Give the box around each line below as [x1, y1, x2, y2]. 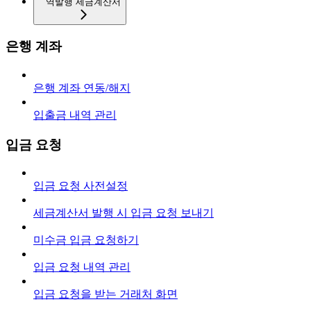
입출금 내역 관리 [33, 109, 117, 121]
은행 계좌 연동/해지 [33, 82, 131, 94]
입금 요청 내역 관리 [33, 261, 131, 274]
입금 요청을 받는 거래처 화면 [33, 288, 178, 301]
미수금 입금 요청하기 [33, 234, 139, 246]
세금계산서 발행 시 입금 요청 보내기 [33, 207, 214, 219]
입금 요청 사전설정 [33, 180, 128, 192]
